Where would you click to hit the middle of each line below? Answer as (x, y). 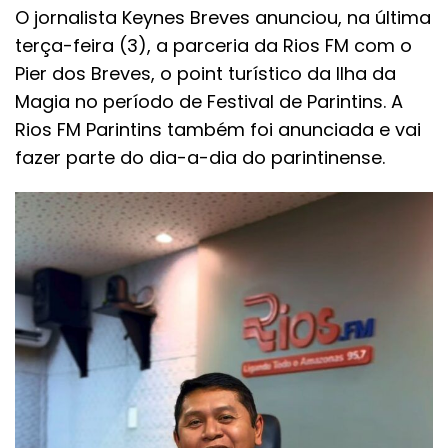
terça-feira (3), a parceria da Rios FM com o (213, 46)
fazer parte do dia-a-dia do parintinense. (200, 158)
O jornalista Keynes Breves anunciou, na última (223, 18)
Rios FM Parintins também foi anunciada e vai (218, 130)
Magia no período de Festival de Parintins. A (209, 102)
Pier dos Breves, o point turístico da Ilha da (205, 74)
